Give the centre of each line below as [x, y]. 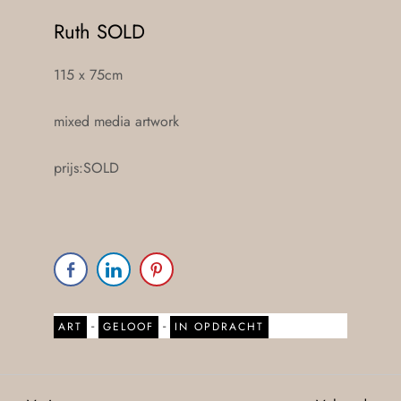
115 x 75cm [88, 74]
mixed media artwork [116, 121]
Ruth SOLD [99, 31]
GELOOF [128, 326]
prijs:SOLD [86, 167]
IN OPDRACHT [219, 326]
